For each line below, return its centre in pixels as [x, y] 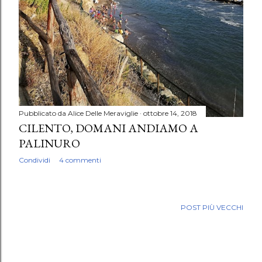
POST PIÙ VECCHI [212, 208]
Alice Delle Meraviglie [103, 113]
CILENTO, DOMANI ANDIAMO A [108, 128]
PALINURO [49, 143]
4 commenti [80, 160]
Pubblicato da [43, 113]
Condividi [35, 160]
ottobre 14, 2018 [170, 113]
